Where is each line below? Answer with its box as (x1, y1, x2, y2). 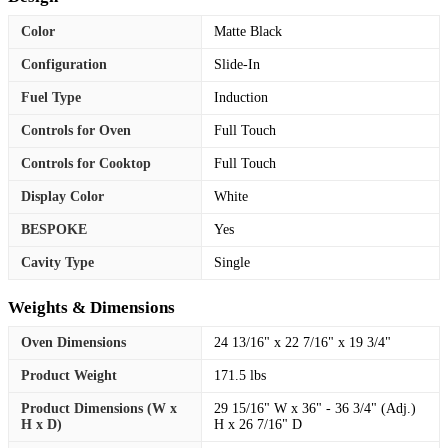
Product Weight (21, 367, 117, 383)
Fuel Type (21, 89, 81, 105)
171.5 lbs (214, 367, 266, 383)
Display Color (21, 188, 104, 204)
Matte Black (214, 23, 282, 39)
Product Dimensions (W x (21, 400, 177, 416)
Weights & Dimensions (8, 297, 175, 317)
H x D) (21, 416, 62, 432)
